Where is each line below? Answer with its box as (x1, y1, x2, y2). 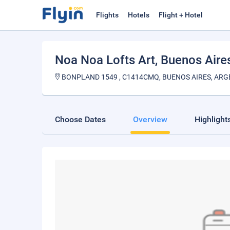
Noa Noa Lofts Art (55, 53, 155, 67)
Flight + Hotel (159, 11, 203, 19)
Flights (96, 11, 119, 19)
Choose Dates (55, 114, 106, 124)
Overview (133, 114, 167, 124)
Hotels (128, 11, 149, 19)
